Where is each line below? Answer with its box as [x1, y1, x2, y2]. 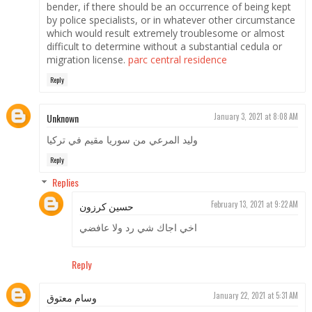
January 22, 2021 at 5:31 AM [213, 289, 299, 301]
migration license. [46, 52, 128, 66]
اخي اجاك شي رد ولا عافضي [79, 221, 197, 235]
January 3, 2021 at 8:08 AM [214, 111, 299, 123]
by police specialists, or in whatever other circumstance [46, 13, 295, 26]
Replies [52, 175, 79, 190]
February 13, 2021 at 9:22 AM [211, 198, 299, 210]
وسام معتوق [46, 289, 97, 304]
